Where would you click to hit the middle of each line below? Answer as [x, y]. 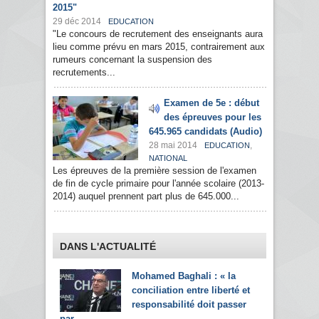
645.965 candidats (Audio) [205, 132]
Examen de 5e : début [211, 103]
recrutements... [84, 73]
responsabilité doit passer [189, 305]
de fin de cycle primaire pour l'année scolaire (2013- [158, 184]
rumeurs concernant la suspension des [132, 60]
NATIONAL [168, 158]
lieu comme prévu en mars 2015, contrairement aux [159, 47]
